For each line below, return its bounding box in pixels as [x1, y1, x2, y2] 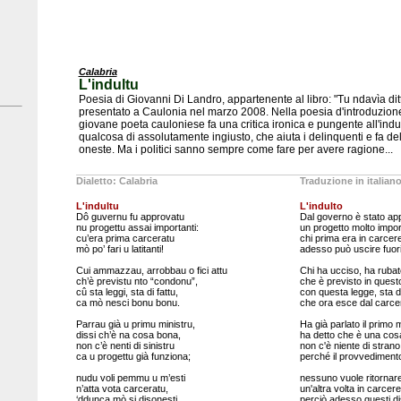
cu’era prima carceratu [75, 233, 175, 243]
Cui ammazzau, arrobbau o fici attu [75, 265, 227, 276]
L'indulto [299, 200, 343, 211]
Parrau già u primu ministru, [75, 319, 195, 329]
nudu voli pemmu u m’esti [75, 372, 185, 383]
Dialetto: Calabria [75, 175, 158, 186]
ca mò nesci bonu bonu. [75, 297, 180, 308]
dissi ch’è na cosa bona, [75, 329, 181, 340]
